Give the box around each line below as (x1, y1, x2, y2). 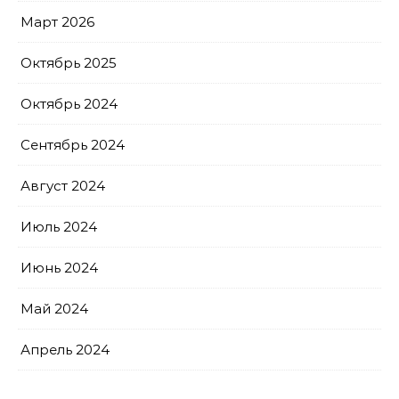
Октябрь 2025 (20, 54, 117, 71)
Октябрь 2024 (20, 95, 118, 112)
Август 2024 (20, 177, 105, 194)
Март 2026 (20, 13, 94, 30)
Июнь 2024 (20, 259, 98, 276)
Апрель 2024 (20, 341, 110, 358)
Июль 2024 (20, 218, 97, 235)
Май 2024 (20, 300, 88, 317)
